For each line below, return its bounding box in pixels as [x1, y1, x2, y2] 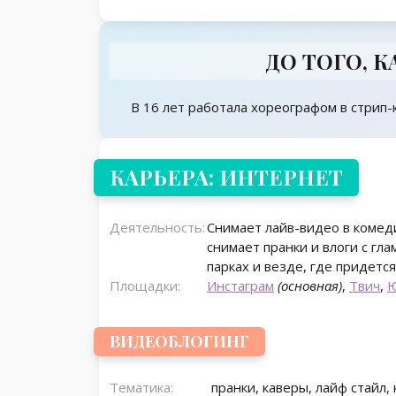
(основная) [278, 277, 342, 295]
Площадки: [110, 277, 180, 295]
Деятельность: [110, 218, 205, 237]
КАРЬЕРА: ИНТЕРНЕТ [110, 163, 343, 192]
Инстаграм [207, 277, 274, 295]
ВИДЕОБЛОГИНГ [110, 331, 249, 353]
